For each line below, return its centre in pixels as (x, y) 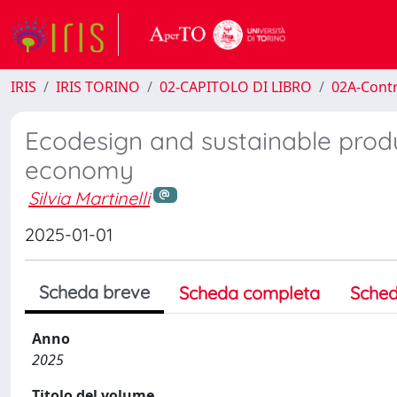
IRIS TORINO (98, 87)
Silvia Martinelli (89, 198)
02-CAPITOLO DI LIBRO (236, 87)
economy (79, 170)
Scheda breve (94, 292)
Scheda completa (249, 292)
